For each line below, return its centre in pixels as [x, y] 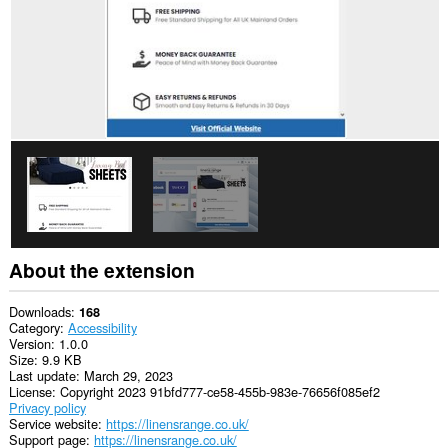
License [30, 392]
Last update [42, 376]
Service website [53, 424]
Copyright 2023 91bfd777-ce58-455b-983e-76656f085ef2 [219, 392]
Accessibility [102, 328]
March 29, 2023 [128, 376]
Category [34, 328]
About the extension [101, 270]
